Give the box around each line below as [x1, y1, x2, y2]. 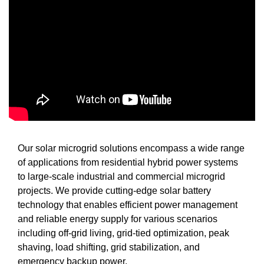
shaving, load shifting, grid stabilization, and [18, 242, 200, 252]
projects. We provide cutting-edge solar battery [18, 185, 211, 196]
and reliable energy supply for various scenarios [18, 213, 217, 224]
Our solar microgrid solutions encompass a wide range [18, 143, 245, 153]
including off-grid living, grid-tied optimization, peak [18, 227, 229, 238]
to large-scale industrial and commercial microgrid [18, 171, 225, 181]
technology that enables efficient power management [18, 199, 237, 210]
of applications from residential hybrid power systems [18, 157, 238, 167]
